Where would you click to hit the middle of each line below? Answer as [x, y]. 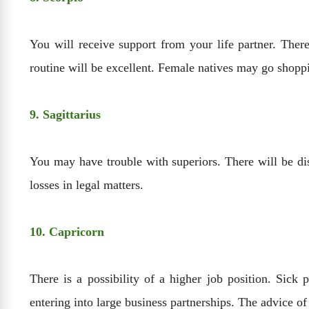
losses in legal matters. [87, 185]
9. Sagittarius [65, 114]
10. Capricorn [67, 231]
